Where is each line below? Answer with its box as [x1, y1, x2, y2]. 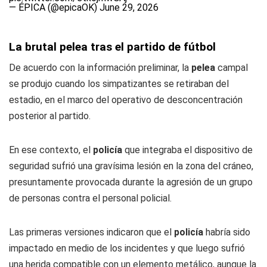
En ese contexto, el [9, 144, 93, 156]
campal [215, 62, 248, 73]
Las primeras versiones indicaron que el [9, 226, 174, 238]
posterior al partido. [9, 110, 91, 122]
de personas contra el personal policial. [9, 193, 172, 204]
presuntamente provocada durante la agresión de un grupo [9, 176, 253, 188]
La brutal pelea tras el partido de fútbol [9, 40, 216, 54]
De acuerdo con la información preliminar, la [9, 62, 191, 73]
